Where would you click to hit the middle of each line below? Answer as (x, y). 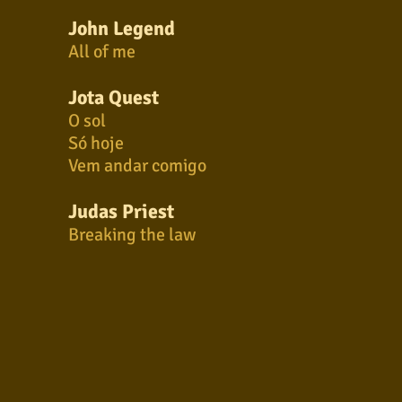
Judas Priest (121, 211)
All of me (102, 52)
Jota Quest (114, 97)
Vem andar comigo (137, 166)
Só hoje (96, 143)
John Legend (122, 28)
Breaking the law (132, 235)
